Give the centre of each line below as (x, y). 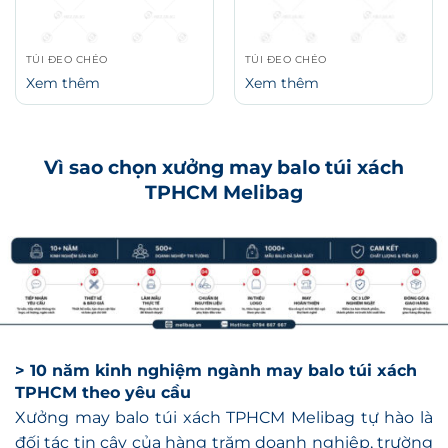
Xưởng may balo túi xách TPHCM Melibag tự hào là (224, 397)
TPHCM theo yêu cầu (103, 371)
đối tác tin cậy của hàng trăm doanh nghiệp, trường (224, 422)
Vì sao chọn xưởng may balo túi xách (224, 145)
